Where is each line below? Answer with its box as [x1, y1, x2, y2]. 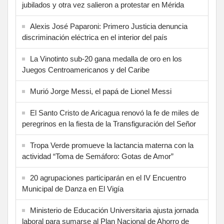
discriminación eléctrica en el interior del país [22, 33, 167, 42]
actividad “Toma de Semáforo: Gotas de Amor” [22, 152, 173, 161]
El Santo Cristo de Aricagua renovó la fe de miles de [30, 108, 199, 117]
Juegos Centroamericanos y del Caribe [22, 65, 149, 74]
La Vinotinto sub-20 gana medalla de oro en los [30, 54, 182, 63]
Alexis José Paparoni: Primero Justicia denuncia [30, 22, 187, 31]
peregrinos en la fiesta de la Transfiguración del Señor [22, 119, 196, 128]
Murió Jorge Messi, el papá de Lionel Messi [30, 87, 171, 96]
